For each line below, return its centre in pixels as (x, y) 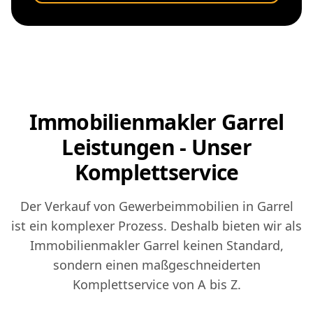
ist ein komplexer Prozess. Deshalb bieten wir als (156, 226)
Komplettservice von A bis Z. (156, 285)
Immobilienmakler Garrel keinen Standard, (156, 246)
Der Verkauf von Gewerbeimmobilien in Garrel (156, 206)
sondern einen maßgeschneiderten (156, 265)
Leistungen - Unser (156, 147)
